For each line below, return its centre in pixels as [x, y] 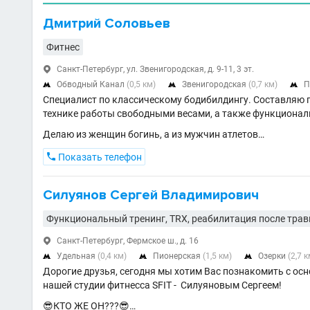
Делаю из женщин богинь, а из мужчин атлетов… [154, 135]
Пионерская [178, 256]
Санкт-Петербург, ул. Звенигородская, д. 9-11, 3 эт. [155, 70]
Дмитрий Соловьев [107, 24]
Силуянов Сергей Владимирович [151, 195]
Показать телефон [99, 157]
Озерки [273, 256]
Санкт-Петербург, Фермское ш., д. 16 [128, 241]
